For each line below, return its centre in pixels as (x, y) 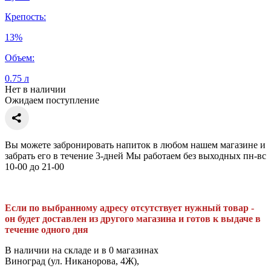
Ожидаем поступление (52, 100)
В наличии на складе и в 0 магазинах (82, 250)
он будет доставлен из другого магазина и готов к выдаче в (133, 218)
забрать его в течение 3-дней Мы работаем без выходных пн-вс (135, 155)
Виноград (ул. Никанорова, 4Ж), (72, 261)
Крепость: (25, 16)
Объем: (20, 57)
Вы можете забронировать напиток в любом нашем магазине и (135, 145)
